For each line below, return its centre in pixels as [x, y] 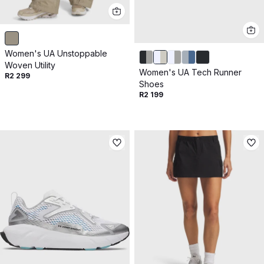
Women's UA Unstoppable [56, 53]
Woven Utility [30, 65]
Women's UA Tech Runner [190, 72]
